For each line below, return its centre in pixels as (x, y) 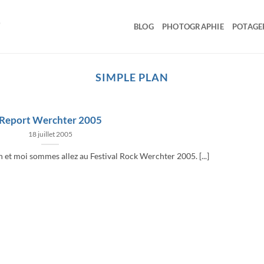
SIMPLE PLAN (132, 77)
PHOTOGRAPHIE (193, 27)
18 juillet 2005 (50, 134)
